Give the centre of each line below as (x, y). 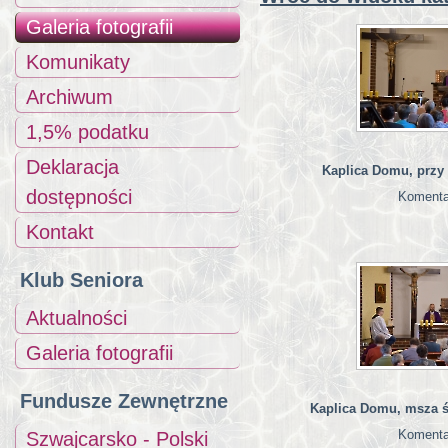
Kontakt (60, 232)
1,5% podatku (87, 132)
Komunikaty (78, 62)
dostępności (79, 197)
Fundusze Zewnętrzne (124, 401)
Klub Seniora (81, 280)
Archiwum (69, 97)
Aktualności (76, 318)
